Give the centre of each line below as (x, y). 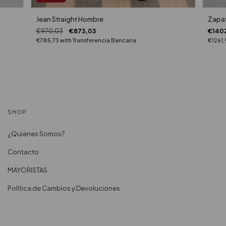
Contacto (23, 152)
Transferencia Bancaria (104, 40)
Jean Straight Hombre (70, 19)
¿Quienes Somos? (36, 134)
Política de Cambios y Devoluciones (64, 188)
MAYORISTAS (27, 170)
